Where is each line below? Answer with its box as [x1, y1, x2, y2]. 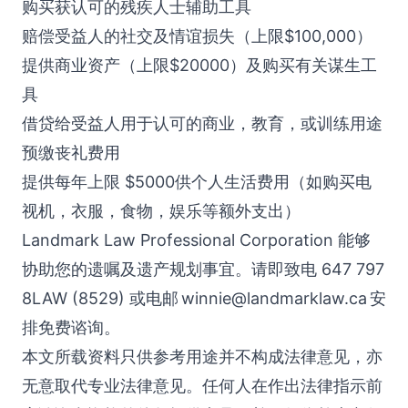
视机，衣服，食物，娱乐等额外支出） [22, 201, 301, 220]
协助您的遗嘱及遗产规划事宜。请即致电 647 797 [22, 260, 384, 279]
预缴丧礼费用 [22, 143, 120, 162]
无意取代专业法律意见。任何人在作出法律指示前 [22, 376, 382, 395]
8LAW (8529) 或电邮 [22, 289, 181, 308]
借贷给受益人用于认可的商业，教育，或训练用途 [22, 114, 382, 133]
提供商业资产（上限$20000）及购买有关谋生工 [22, 56, 377, 75]
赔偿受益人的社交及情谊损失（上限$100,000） [22, 26, 372, 46]
